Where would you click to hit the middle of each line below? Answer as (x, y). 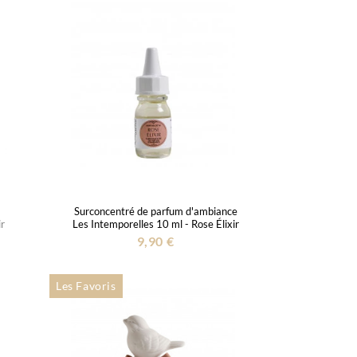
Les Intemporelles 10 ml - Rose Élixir (155, 224)
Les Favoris (86, 285)
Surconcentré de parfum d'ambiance (155, 211)
